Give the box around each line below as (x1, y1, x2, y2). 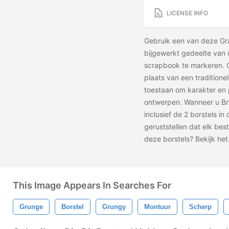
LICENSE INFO (167, 9, 208, 17)
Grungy (102, 203, 126, 211)
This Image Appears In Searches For (13, 180, 171, 191)
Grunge (19, 203, 43, 211)
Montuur (144, 203, 171, 211)
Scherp (189, 203, 212, 211)
